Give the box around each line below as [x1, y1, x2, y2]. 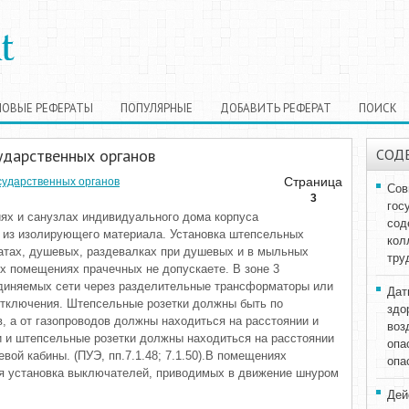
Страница [284, 174, 342, 189]
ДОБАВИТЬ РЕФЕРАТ [220, 100, 331, 116]
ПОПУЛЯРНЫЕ [121, 100, 193, 116]
